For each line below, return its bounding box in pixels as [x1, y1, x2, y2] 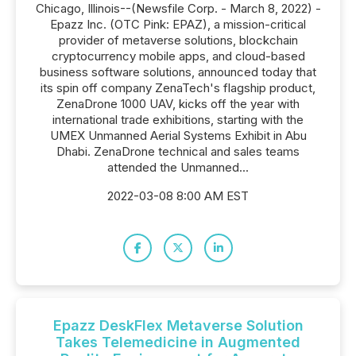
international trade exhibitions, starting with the [52, 112, 304, 127]
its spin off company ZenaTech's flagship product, [41, 80, 315, 95]
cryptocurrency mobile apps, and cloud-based [51, 48, 305, 64]
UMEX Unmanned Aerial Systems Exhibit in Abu [49, 128, 307, 143]
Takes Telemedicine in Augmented [56, 334, 300, 350]
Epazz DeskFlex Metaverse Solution [52, 317, 304, 334]
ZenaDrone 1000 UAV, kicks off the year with [56, 96, 300, 111]
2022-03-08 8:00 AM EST [107, 188, 249, 203]
